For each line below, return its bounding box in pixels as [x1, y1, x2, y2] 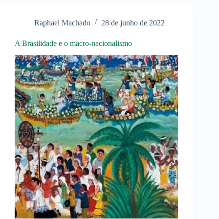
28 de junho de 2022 [101, 19, 165, 27]
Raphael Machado [34, 19, 90, 27]
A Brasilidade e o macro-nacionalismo [15, 39, 132, 48]
